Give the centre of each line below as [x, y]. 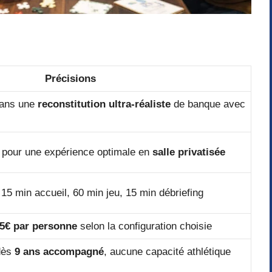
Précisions [70, 78]
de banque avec [208, 104]
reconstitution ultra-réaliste [104, 104]
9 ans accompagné [59, 251]
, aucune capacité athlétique [167, 251]
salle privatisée [189, 152]
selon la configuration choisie [144, 226]
